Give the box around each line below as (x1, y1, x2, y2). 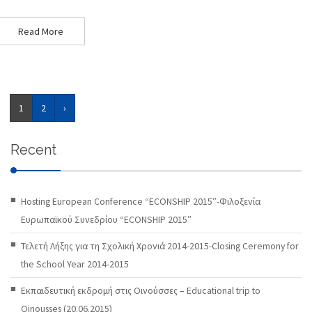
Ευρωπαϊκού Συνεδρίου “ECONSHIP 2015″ (21, 213, 192, 226)
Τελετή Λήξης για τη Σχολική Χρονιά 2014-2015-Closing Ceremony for (21, 240, 299, 253)
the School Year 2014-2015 (21, 258, 129, 271)
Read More (18, 25, 63, 38)
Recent (10, 141, 56, 159)
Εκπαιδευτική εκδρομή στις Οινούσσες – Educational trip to (21, 284, 260, 297)
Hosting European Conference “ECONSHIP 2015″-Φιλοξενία (21, 195, 260, 208)
